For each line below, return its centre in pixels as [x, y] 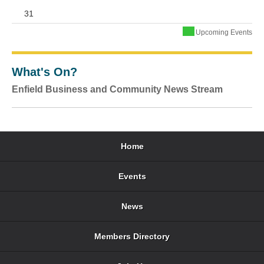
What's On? [44, 72]
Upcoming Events [224, 32]
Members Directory [132, 236]
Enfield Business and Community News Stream [117, 89]
